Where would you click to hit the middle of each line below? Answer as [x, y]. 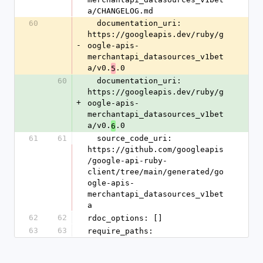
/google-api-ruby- [127, 161]
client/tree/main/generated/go [156, 172]
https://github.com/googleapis [156, 149]
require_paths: [120, 231]
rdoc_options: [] [125, 218]
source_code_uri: [92, 138]
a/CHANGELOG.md [120, 11]
